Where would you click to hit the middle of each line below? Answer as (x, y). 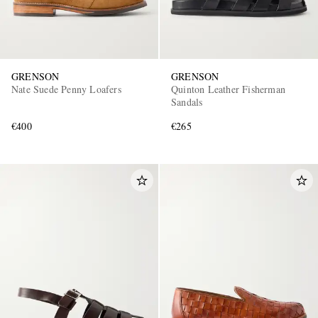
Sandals (187, 102)
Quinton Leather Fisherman (228, 89)
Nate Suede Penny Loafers (66, 89)
